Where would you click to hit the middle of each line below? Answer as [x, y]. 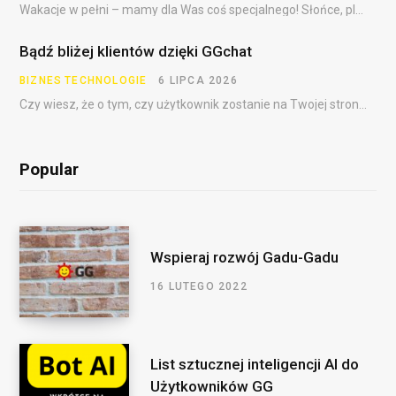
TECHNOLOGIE [106, 80]
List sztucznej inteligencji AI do [255, 364]
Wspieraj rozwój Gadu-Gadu [244, 258]
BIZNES [41, 80]
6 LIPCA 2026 [198, 80]
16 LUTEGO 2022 [199, 287]
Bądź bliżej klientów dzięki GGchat [136, 51]
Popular [49, 169]
